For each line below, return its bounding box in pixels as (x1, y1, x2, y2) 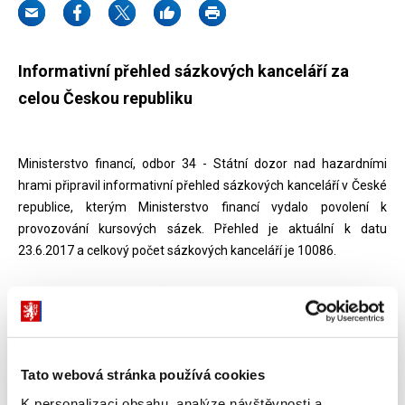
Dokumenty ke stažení (18, 285, 192, 303)
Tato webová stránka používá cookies (21, 366, 265, 382)
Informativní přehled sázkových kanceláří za (18, 61, 349, 80)
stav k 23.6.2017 (54, 381, 155, 398)
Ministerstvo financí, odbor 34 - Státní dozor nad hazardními (18, 156, 387, 171)
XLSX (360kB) (159, 381, 250, 398)
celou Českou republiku (18, 89, 193, 108)
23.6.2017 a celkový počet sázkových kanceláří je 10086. (18, 243, 336, 258)
